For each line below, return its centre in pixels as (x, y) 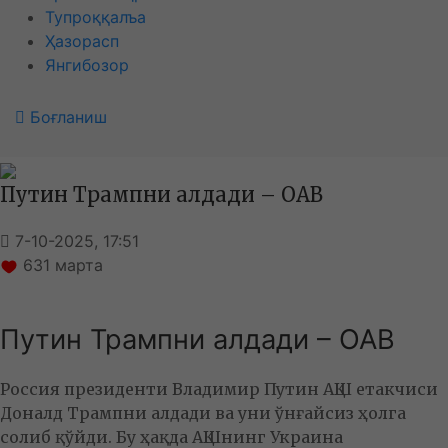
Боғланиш (68, 117)
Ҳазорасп (82, 41)
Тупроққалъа (95, 17)
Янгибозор (87, 65)
